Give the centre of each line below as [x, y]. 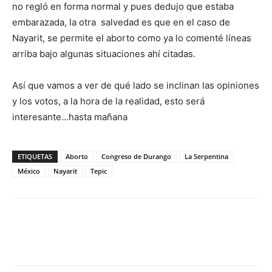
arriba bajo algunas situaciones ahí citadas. [104, 54]
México [29, 171]
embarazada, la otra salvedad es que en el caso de [121, 22]
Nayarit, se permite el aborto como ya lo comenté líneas [132, 38]
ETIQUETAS [35, 156]
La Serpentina [206, 156]
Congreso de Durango [136, 156]
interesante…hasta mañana [70, 117]
